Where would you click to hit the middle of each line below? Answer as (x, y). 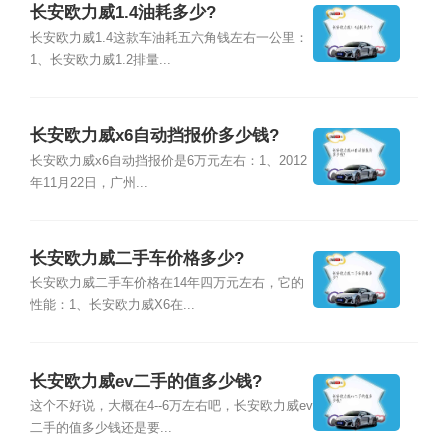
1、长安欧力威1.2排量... (100, 59)
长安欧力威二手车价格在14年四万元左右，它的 (166, 283)
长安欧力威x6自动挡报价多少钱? (154, 136)
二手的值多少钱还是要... (100, 428)
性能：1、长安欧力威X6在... (112, 305)
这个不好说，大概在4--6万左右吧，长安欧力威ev (171, 406)
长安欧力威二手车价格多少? (136, 259)
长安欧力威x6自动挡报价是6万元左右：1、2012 (168, 160)
